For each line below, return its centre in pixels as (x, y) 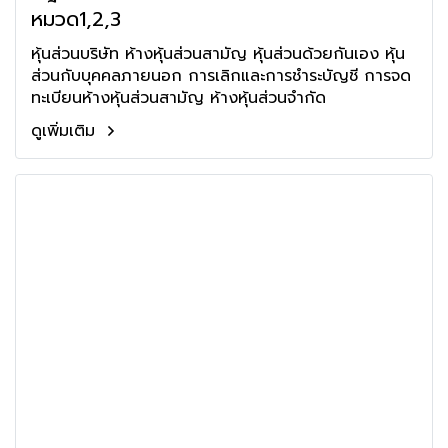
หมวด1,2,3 (76, 19)
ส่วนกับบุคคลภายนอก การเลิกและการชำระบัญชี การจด (221, 76)
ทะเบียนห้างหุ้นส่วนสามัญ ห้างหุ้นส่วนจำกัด (178, 98)
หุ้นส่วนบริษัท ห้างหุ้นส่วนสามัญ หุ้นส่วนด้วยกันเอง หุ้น (218, 54)
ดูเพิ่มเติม (66, 131)
